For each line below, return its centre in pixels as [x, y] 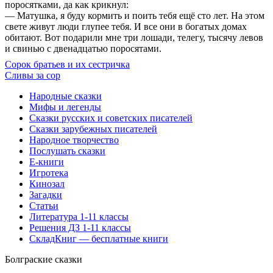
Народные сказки [66, 96]
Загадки [46, 194]
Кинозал [47, 183]
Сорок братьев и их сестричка [67, 64]
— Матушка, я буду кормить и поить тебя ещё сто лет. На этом [135, 15]
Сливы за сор [33, 75]
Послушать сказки [67, 151]
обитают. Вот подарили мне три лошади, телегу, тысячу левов [134, 37]
